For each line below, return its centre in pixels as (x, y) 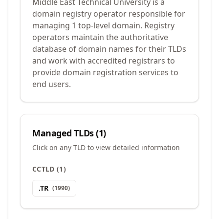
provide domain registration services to (105, 72)
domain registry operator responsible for (109, 14)
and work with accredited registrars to (104, 61)
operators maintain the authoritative (100, 37)
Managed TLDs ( (66, 133)
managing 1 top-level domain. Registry (103, 25)
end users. (52, 84)
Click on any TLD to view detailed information (106, 147)
